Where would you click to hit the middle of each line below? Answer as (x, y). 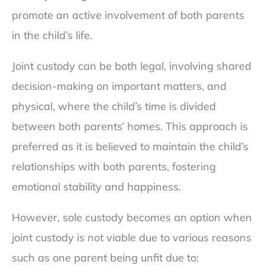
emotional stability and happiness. (96, 187)
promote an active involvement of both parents (128, 15)
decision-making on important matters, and (119, 86)
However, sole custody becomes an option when (132, 218)
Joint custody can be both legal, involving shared (132, 66)
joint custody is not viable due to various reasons (132, 238)
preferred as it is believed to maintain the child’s (130, 147)
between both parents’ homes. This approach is (130, 127)
